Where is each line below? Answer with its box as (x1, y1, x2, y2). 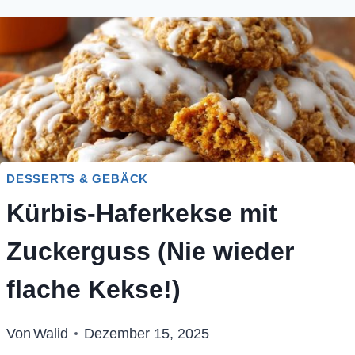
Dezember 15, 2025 (84, 326, 210, 342)
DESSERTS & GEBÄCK (6, 171, 149, 185)
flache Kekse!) (6, 275, 181, 304)
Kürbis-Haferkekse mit (6, 199, 277, 228)
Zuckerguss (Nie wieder (6, 237, 294, 266)
